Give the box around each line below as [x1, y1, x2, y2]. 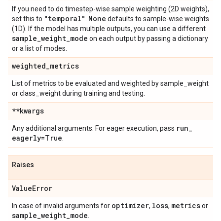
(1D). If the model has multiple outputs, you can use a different [12, 25, 206, 33]
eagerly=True [12, 133, 62, 143]
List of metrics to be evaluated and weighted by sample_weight [12, 79, 209, 88]
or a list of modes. [12, 44, 67, 53]
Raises [12, 161, 34, 169]
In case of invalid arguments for [12, 202, 111, 210]
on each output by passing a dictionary [88, 35, 208, 43]
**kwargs [12, 106, 44, 116]
